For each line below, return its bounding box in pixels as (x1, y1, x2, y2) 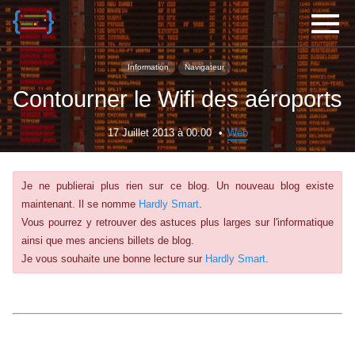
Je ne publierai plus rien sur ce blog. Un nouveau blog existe (21, 179, 334, 192)
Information (128, 63, 169, 72)
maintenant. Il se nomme (21, 197, 139, 210)
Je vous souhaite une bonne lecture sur (21, 252, 205, 265)
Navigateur (185, 63, 224, 72)
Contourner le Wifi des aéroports (13, 86, 342, 112)
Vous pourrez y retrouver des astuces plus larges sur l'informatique (21, 216, 334, 228)
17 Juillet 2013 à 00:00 (107, 126, 215, 139)
